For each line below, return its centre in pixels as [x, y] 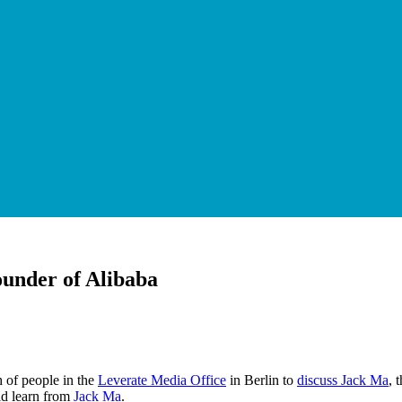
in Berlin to [262, 380]
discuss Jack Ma [343, 380]
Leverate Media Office [162, 380]
